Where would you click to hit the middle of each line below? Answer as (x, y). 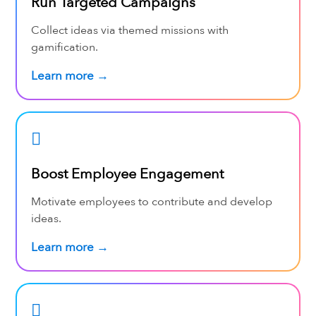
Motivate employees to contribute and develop (151, 201)
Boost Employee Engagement (127, 174)
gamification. (64, 47)
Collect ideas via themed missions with (129, 30)
